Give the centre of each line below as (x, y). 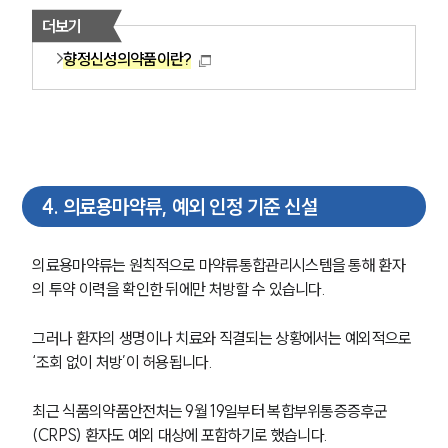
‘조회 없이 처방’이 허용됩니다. (122, 362)
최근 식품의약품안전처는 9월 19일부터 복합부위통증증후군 (210, 411)
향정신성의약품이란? (127, 58)
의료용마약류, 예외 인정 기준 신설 (190, 206)
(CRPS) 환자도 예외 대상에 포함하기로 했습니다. (181, 435)
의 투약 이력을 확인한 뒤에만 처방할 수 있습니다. (180, 289)
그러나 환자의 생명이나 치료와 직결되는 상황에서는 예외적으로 (223, 338)
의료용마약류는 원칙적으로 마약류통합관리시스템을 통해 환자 (219, 265)
